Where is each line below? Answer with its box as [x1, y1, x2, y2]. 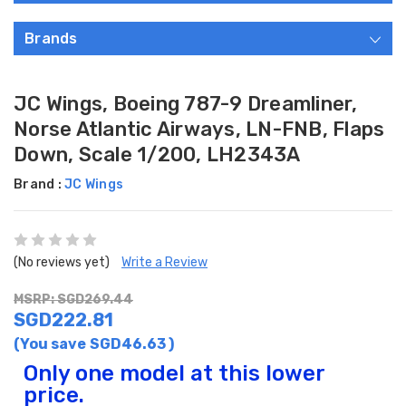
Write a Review [121, 255, 208, 271]
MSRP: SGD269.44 [14, 292, 133, 308]
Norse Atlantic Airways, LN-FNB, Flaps [14, 117, 385, 142]
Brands [24, 30, 78, 48]
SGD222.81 [14, 309, 113, 332]
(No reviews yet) [14, 255, 110, 271]
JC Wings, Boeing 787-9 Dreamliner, [14, 92, 358, 117]
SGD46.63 [90, 335, 169, 353]
